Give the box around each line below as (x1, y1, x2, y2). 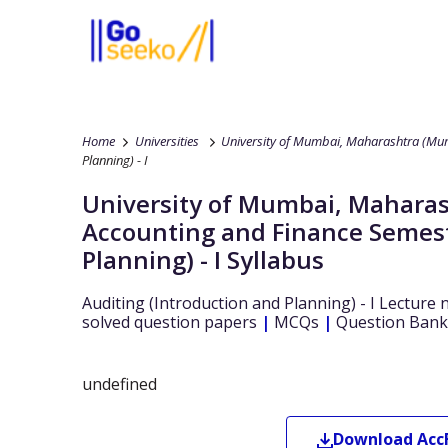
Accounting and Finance (82, 215, 363, 248)
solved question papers (82, 311, 261, 333)
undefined (82, 373, 157, 395)
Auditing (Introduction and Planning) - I (82, 292, 375, 314)
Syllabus (227, 243, 324, 276)
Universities (132, 132, 202, 150)
